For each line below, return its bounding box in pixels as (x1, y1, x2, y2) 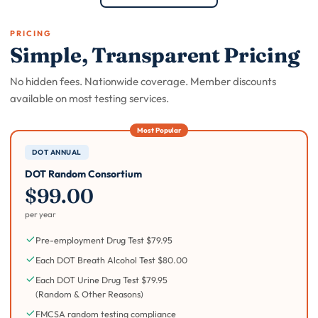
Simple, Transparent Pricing (10, 43, 300, 68)
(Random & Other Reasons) (35, 287, 143, 300)
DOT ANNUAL (31, 147, 82, 157)
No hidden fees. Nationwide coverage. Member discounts (10, 75, 277, 89)
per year (24, 208, 56, 219)
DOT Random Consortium (24, 167, 142, 180)
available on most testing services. (10, 92, 170, 106)
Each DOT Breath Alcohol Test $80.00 (35, 253, 187, 265)
